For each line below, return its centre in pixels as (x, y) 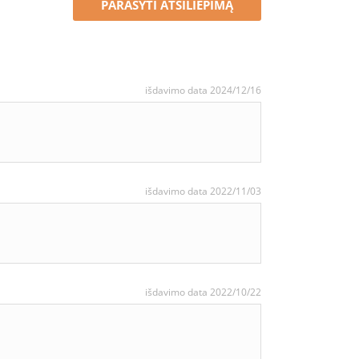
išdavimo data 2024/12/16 (203, 90)
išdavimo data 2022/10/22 (203, 292)
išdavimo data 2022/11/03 (203, 191)
